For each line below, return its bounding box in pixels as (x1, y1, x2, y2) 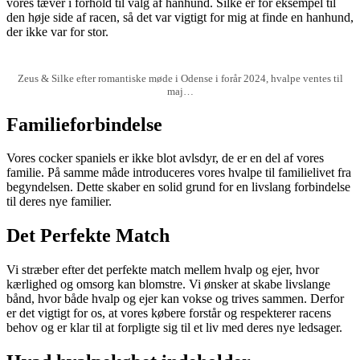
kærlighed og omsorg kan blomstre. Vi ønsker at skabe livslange (6, 277, 330, 292)
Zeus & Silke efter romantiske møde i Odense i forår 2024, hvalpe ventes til (17, 72, 343, 84)
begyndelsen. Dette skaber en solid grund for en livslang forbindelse (6, 180, 350, 194)
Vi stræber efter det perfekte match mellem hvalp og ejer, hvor (6, 263, 319, 277)
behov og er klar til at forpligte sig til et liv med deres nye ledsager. (6, 321, 342, 335)
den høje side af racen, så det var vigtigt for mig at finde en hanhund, (6, 10, 354, 25)
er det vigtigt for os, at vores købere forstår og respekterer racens (6, 306, 331, 321)
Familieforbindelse (6, 113, 162, 135)
